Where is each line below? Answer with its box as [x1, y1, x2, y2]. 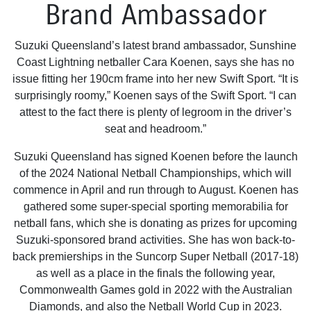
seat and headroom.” [105, 123, 206, 135]
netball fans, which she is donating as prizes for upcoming [14, 217, 297, 230]
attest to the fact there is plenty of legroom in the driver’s [19, 106, 292, 119]
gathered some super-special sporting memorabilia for [23, 201, 288, 213]
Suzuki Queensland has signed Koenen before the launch [13, 151, 298, 163]
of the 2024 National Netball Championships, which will [19, 167, 292, 180]
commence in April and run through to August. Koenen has [12, 184, 299, 196]
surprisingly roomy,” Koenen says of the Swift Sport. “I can [15, 90, 296, 102]
